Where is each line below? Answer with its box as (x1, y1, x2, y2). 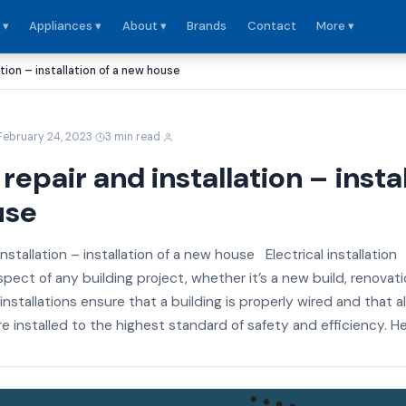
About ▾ (121, 18, 167, 34)
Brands (187, 18, 227, 34)
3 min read (105, 129, 161, 144)
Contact (246, 18, 296, 34)
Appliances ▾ (29, 18, 102, 34)
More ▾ (315, 18, 354, 34)
